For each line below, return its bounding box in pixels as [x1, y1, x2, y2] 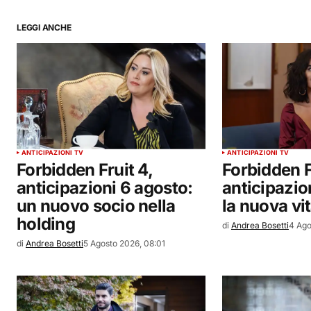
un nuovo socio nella [17, 195, 176, 216]
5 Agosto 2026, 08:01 [83, 237, 165, 249]
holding [17, 213, 75, 234]
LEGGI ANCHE [17, 22, 72, 33]
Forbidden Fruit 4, [17, 159, 153, 180]
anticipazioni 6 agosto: [17, 177, 193, 198]
